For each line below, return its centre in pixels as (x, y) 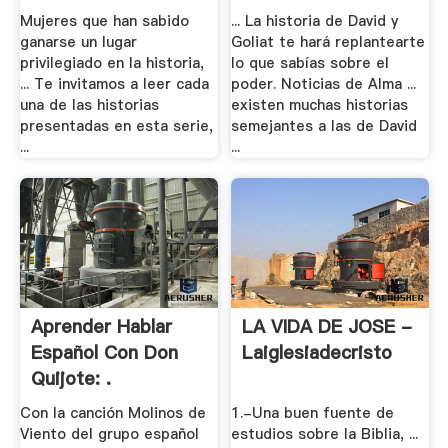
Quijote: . (70, 378)
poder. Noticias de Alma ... (324, 84)
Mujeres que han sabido (104, 21)
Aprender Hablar (101, 326)
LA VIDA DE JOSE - (327, 326)
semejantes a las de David (324, 126)
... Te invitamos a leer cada (114, 84)
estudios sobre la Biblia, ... (325, 434)
